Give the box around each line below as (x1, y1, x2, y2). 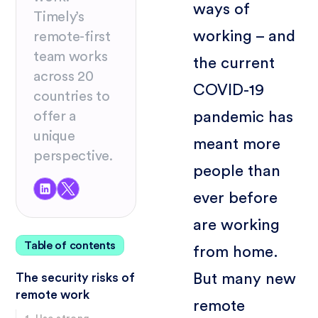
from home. (192, 243, 278, 260)
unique (33, 128, 75, 143)
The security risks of (16, 272, 136, 285)
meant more (192, 136, 280, 152)
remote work (16, 289, 90, 302)
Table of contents (24, 239, 116, 251)
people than (192, 163, 280, 179)
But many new (192, 270, 296, 287)
